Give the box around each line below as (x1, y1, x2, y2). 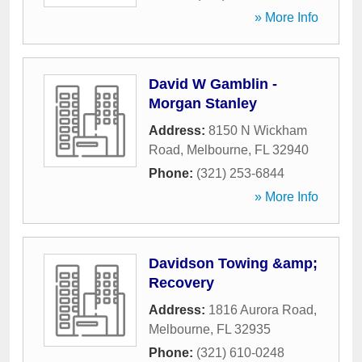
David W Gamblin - (149, 76, 277, 92)
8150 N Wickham (208, 124, 307, 137)
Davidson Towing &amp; (149, 255, 318, 271)
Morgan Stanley (149, 95, 257, 112)
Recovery (149, 275, 214, 291)
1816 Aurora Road (208, 303, 314, 317)
